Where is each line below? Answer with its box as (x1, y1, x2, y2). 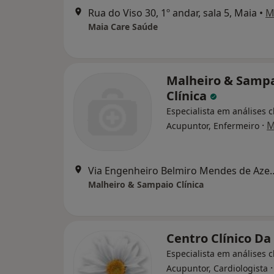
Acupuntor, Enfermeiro (166, 120, 259, 131)
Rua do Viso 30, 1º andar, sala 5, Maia (88, 6, 257, 20)
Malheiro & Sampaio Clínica (88, 179, 204, 190)
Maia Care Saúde (88, 21, 158, 32)
